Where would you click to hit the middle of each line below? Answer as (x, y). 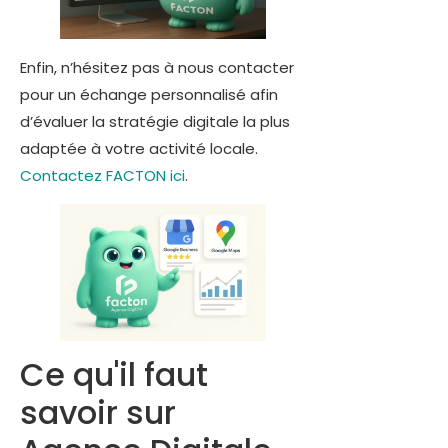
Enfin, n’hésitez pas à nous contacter (157, 68)
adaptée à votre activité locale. (139, 149)
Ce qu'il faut (114, 375)
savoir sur (98, 413)
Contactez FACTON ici (102, 176)
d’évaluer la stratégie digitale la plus (155, 122)
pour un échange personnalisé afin (149, 95)
